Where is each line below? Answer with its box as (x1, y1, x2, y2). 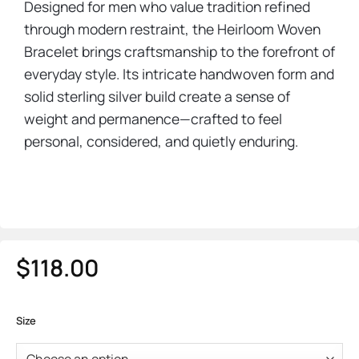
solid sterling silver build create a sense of (23, 87, 290, 107)
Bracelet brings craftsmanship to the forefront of (23, 42, 335, 62)
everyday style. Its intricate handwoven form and (23, 64, 334, 84)
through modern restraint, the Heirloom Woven (23, 19, 321, 39)
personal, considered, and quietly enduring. (23, 131, 298, 151)
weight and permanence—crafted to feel (23, 109, 282, 129)
